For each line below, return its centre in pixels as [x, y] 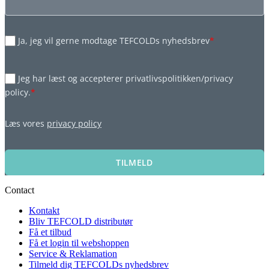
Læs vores [26, 123]
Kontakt [44, 210]
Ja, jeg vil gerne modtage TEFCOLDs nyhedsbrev [114, 40]
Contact [20, 190]
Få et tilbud [50, 232]
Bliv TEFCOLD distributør [81, 221]
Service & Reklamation [73, 253]
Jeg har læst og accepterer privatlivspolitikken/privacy [126, 78]
